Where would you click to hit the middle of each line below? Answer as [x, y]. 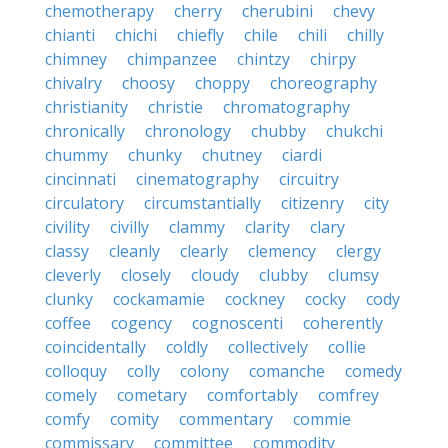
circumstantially [202, 203]
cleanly [134, 251]
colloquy [76, 371]
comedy [373, 371]
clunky [69, 299]
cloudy [215, 275]
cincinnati [80, 179]
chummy [76, 155]
